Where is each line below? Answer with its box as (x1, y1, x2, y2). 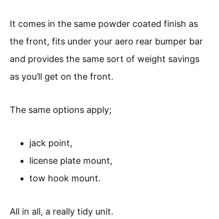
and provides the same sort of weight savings (10, 53, 199, 64)
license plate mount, (29, 155, 112, 166)
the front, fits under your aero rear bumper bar (10, 36, 203, 46)
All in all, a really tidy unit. (10, 206, 113, 217)
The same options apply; (10, 104, 111, 115)
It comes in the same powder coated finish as (10, 18, 198, 29)
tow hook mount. (29, 173, 101, 183)
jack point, (29, 137, 72, 148)
